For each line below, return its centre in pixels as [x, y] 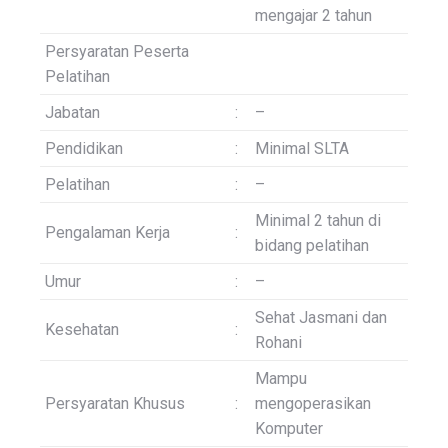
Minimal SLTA [302, 149]
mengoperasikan [313, 404]
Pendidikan [84, 149]
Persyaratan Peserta [117, 52]
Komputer [289, 429]
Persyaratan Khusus [115, 404]
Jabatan [72, 113]
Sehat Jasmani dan [321, 318]
